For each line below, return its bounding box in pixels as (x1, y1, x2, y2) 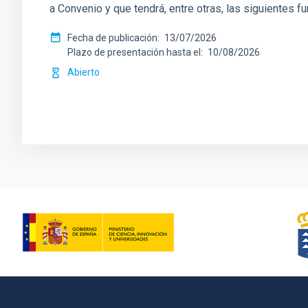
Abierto (67, 67, 100, 78)
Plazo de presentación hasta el (67, 47, 201, 58)
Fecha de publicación (67, 32, 157, 43)
